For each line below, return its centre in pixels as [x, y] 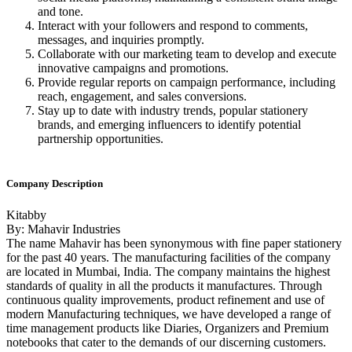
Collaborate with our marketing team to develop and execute [187, 54]
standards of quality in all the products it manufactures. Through [164, 285]
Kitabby [26, 214]
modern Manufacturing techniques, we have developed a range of [169, 313]
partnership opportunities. [101, 139]
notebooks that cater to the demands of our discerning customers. [166, 342]
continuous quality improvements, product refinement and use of [165, 299]
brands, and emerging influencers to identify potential [169, 125]
